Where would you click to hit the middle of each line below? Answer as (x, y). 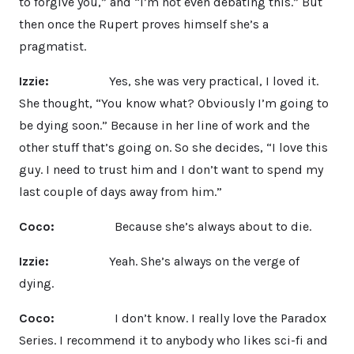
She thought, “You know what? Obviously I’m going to (174, 103)
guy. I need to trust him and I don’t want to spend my (171, 169)
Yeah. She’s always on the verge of (177, 261)
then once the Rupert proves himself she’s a (144, 24)
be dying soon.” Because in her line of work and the (164, 125)
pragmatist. (53, 46)
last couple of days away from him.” (121, 191)
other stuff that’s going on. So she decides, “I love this (173, 147)
